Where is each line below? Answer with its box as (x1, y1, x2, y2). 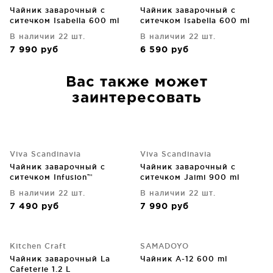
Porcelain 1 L (10, 183, 63, 191)
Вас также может (65, 76, 208, 89)
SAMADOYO (140, 242, 189, 250)
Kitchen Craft (10, 242, 66, 250)
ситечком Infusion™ (10, 173, 93, 181)
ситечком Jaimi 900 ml (140, 173, 239, 181)
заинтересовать (71, 91, 202, 105)
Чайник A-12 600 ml (140, 255, 227, 263)
